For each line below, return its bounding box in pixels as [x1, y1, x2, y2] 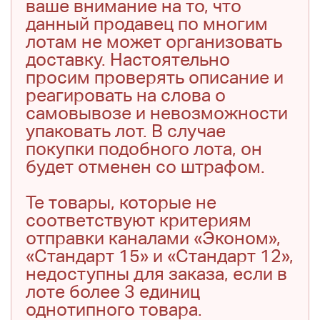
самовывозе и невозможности [26, 103, 288, 124]
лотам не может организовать [26, 31, 282, 52]
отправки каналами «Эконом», [26, 228, 281, 249]
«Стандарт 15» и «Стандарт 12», [26, 246, 294, 266]
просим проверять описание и [26, 67, 284, 88]
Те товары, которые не [26, 192, 216, 213]
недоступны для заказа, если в [26, 264, 287, 284]
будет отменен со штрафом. [26, 156, 265, 177]
